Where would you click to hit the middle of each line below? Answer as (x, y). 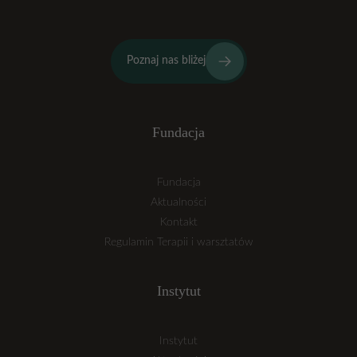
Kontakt (178, 222)
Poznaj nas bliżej (166, 61)
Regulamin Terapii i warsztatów (178, 242)
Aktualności (178, 202)
